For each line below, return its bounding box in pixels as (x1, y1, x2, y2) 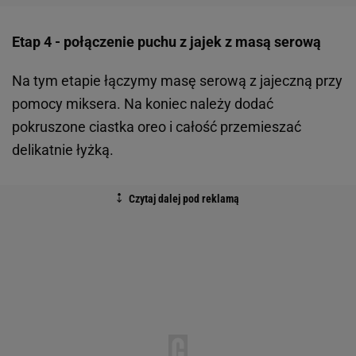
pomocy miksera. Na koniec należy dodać (12, 95, 273, 113)
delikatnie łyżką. (12, 141, 117, 159)
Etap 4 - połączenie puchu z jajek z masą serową (12, 33, 324, 51)
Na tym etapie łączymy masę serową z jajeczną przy (12, 72, 342, 90)
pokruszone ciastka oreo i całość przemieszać (12, 118, 301, 136)
